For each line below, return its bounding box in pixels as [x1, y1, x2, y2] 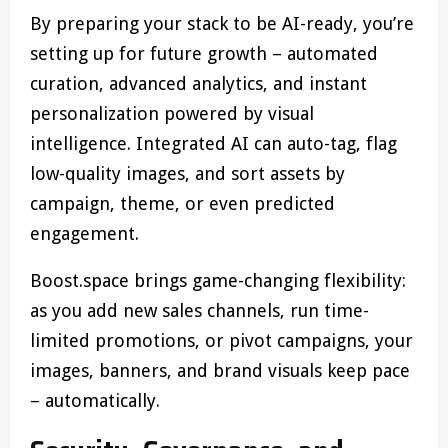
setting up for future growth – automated [30, 43, 378, 64]
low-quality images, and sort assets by [30, 163, 345, 184]
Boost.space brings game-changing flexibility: [30, 270, 406, 291]
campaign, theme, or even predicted [30, 193, 335, 214]
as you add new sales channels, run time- [30, 300, 369, 321]
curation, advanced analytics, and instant [30, 73, 367, 94]
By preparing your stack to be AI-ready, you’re [30, 13, 414, 34]
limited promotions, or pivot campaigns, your [30, 330, 413, 351]
